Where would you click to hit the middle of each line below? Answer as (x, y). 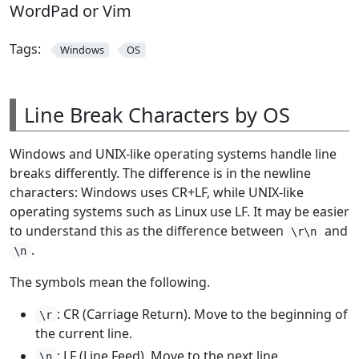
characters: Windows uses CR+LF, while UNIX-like (157, 192)
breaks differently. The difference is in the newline (160, 173)
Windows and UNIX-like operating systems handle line (173, 153)
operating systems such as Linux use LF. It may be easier (179, 211)
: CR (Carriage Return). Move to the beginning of (202, 314)
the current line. (84, 333)
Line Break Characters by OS (157, 114)
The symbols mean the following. (110, 282)
